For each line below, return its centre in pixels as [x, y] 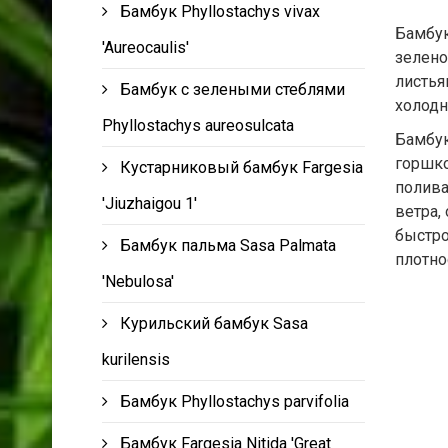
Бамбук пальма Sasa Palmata [228, 245]
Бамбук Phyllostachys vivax [220, 11]
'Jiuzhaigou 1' [149, 203]
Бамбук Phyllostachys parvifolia [234, 401]
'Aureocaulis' [145, 47]
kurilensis [136, 359]
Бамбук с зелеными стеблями [232, 89]
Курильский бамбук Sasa [214, 323]
